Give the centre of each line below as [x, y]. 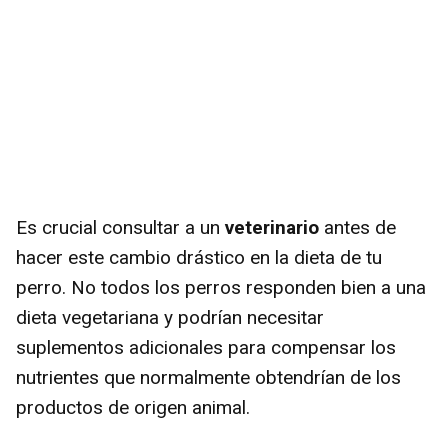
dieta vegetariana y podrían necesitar [170, 317]
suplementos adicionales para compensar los [206, 347]
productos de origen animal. [133, 407]
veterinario [272, 227]
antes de [357, 227]
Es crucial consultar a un [120, 227]
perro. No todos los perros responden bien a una [221, 287]
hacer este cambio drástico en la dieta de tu [199, 257]
